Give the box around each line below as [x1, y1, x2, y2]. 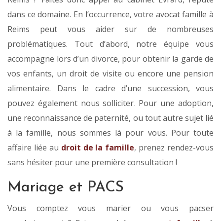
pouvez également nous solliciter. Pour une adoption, [7, 98, 214, 109]
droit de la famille [61, 142, 135, 153]
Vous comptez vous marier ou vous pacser [7, 203, 214, 214]
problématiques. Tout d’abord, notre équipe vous [7, 38, 214, 50]
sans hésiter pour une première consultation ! [7, 157, 177, 168]
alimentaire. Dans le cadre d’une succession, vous [7, 83, 214, 94]
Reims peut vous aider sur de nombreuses [7, 24, 214, 35]
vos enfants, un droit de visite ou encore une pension [7, 68, 214, 79]
